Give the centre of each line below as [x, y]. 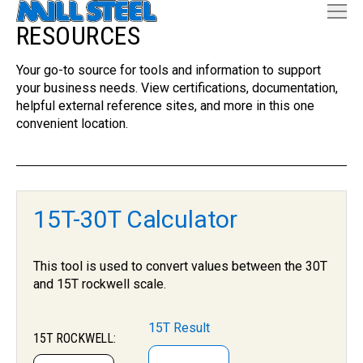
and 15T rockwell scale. [100, 284]
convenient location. [74, 124]
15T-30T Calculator [136, 219]
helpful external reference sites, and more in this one [165, 106]
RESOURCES [79, 36]
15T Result [179, 328]
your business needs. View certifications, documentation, [177, 88]
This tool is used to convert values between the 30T [180, 266]
